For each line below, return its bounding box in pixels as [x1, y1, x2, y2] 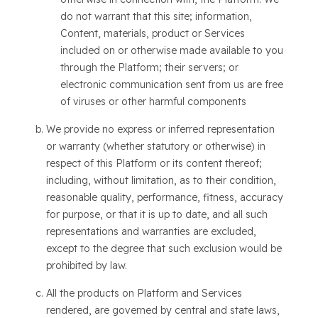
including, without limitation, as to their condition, [45, 174, 276, 187]
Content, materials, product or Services [60, 27, 245, 40]
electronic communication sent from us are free [60, 78, 283, 91]
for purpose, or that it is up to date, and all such [45, 208, 268, 221]
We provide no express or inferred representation [45, 123, 275, 136]
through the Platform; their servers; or [60, 61, 238, 74]
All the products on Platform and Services [45, 287, 242, 300]
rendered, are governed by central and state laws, [45, 304, 280, 317]
